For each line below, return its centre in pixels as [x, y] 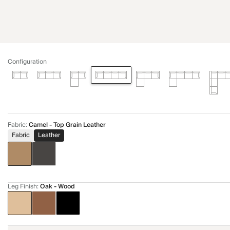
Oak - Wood [57, 187]
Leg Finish [22, 187]
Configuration [27, 62]
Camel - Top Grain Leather [67, 125]
